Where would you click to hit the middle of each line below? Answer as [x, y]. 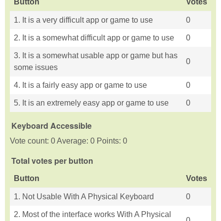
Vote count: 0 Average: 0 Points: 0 [69, 141]
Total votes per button [52, 160]
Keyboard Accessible [52, 126]
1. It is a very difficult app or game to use [83, 20]
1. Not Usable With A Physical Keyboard [84, 197]
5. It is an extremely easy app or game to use [91, 103]
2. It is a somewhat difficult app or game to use [94, 38]
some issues [36, 68]
